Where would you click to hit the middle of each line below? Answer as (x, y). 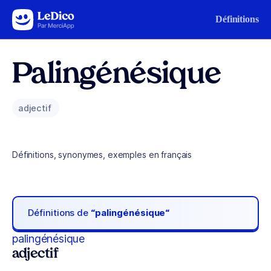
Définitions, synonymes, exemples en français (102, 155)
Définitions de (60, 213)
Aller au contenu (46, 17)
